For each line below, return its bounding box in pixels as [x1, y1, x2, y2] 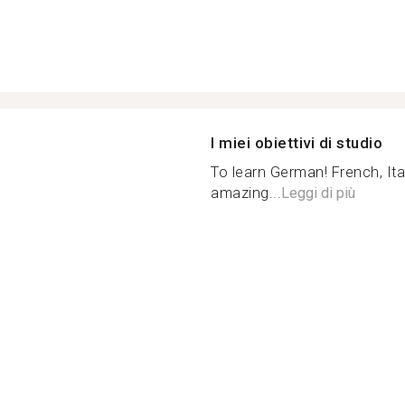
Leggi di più [281, 184, 355, 202]
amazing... [211, 184, 281, 202]
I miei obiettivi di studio [211, 134, 382, 152]
